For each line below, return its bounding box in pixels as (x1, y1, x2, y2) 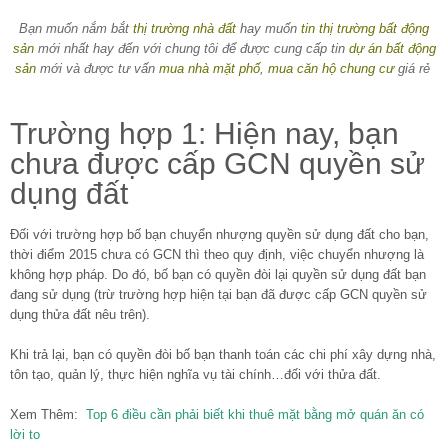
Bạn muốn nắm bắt (19, 20, 133, 36)
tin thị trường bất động (301, 20, 429, 36)
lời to (10, 426, 40, 442)
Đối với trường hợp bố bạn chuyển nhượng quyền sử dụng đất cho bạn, (10, 226, 429, 242)
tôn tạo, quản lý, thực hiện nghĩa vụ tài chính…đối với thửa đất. (10, 366, 381, 382)
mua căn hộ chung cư (267, 60, 394, 76)
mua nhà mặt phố (158, 60, 260, 76)
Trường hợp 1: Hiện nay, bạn (10, 116, 399, 150)
